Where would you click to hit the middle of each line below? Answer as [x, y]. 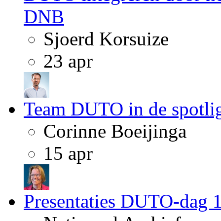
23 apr [68, 61]
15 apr [68, 153]
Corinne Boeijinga [115, 131]
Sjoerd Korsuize [106, 39]
